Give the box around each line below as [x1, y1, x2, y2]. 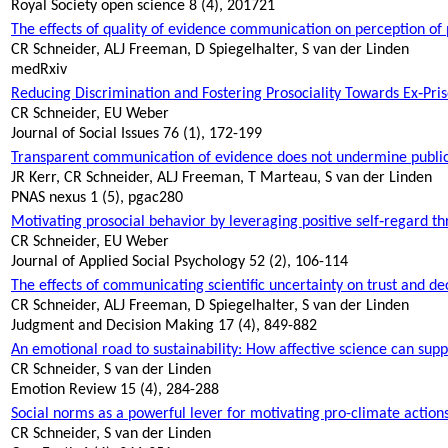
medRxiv [11, 62, 67, 79]
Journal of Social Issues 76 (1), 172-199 [11, 126, 262, 143]
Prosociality [266, 86, 341, 103]
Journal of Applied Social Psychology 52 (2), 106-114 [11, 254, 348, 271]
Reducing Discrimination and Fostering [11, 86, 266, 103]
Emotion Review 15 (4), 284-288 [11, 382, 219, 399]
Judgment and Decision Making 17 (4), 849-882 [11, 318, 317, 335]
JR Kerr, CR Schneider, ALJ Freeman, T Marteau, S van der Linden [11, 170, 432, 187]
